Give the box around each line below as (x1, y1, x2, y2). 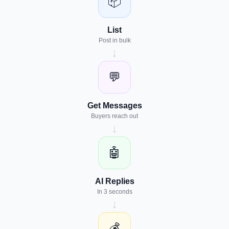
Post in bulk (98, 37, 131, 44)
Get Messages (87, 101, 142, 110)
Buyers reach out (91, 112, 138, 120)
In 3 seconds (97, 188, 132, 195)
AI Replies (95, 177, 134, 186)
